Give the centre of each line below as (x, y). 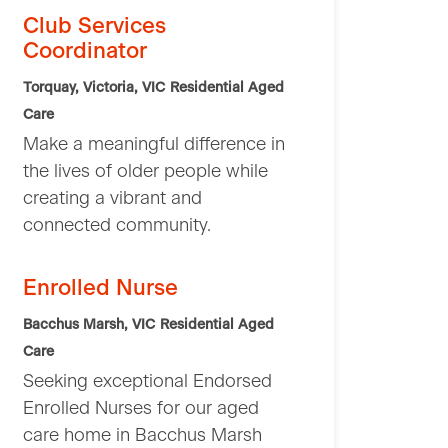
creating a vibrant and (112, 199)
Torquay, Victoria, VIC (94, 88)
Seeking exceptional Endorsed (147, 382)
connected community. (117, 226)
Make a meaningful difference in (154, 145)
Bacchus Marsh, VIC (89, 325)
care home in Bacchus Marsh (142, 436)
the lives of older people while (145, 172)
